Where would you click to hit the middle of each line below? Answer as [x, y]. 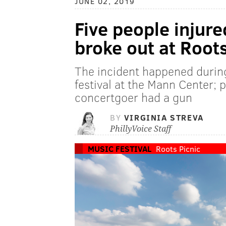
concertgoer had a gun [133, 97]
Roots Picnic [178, 149]
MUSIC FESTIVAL [120, 149]
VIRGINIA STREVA [164, 118]
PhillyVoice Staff [140, 129]
